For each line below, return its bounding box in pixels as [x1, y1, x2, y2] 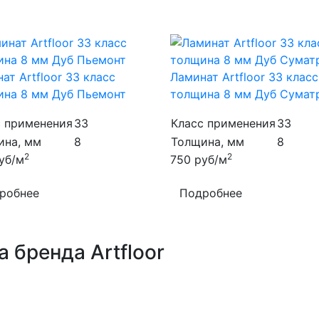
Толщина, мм [171, 135, 244, 149]
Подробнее [179, 186, 242, 200]
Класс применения [171, 116, 276, 130]
